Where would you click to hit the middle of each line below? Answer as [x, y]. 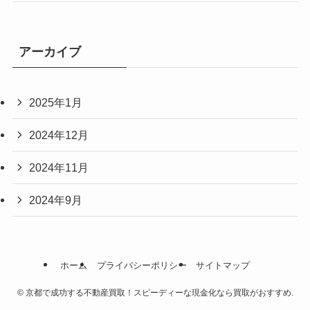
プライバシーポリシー [142, 266]
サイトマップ [222, 266]
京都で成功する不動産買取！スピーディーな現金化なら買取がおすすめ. [158, 292]
